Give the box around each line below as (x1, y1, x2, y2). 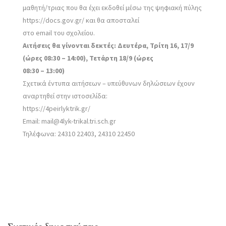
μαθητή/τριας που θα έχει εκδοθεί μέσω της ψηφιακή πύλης (23, 3, 202, 12)
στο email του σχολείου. (23, 28, 95, 37)
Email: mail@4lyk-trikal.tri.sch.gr (23, 116, 116, 126)
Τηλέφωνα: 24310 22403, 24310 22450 (23, 129, 135, 138)
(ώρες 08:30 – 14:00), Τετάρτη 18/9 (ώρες (23, 53, 153, 63)
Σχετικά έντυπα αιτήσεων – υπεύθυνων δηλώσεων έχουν (23, 78, 195, 88)
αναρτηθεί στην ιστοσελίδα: (23, 91, 107, 100)
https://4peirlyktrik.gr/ (23, 103, 90, 113)
